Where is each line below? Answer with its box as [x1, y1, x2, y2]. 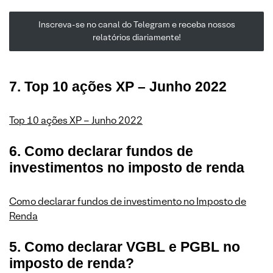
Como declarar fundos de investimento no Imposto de [9, 194, 246, 208]
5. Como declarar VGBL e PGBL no [9, 238, 240, 255]
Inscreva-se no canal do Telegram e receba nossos [38, 19, 235, 30]
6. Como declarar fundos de [9, 143, 193, 159]
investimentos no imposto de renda [9, 159, 244, 175]
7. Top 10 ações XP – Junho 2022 [9, 78, 227, 94]
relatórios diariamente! [92, 32, 181, 43]
